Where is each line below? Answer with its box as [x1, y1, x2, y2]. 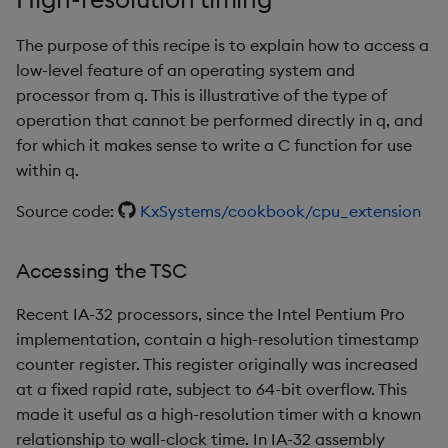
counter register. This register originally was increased [16, 354, 418, 375]
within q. [16, 160, 79, 181]
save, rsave [258, 406, 342, 426]
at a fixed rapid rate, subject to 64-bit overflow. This [16, 379, 407, 400]
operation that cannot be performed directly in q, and [16, 110, 423, 131]
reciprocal [258, 259, 335, 279]
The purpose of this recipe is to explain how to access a [16, 35, 429, 56]
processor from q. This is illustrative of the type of [16, 85, 387, 106]
